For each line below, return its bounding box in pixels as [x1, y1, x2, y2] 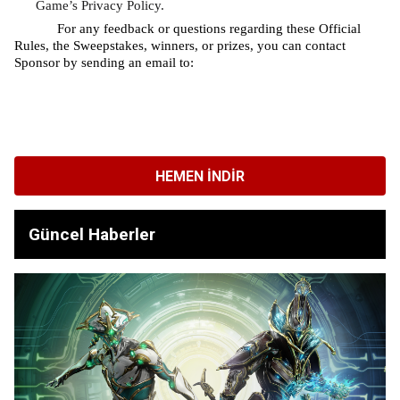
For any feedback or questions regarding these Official [57, 21, 361, 36]
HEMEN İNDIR [155, 167, 245, 185]
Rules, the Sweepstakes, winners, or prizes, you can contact [14, 38, 346, 53]
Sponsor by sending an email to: [14, 55, 197, 70]
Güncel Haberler [29, 224, 155, 245]
